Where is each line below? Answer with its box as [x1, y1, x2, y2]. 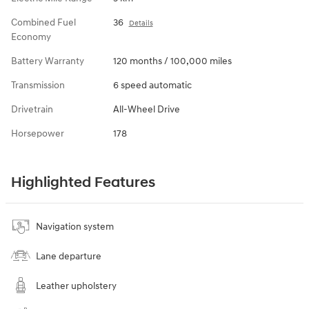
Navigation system [36, 221, 114, 233]
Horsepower [11, 128, 64, 140]
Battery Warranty [11, 55, 84, 68]
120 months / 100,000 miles [112, 55, 232, 68]
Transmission [11, 79, 65, 92]
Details [128, 19, 153, 28]
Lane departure [36, 250, 101, 263]
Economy [11, 31, 51, 43]
